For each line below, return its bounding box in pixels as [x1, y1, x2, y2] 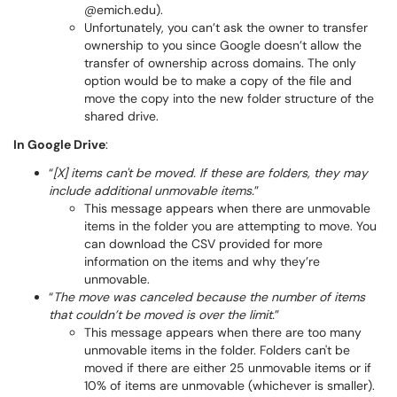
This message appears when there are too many [84, 324, 362, 340]
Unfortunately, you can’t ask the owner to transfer [84, 19, 368, 35]
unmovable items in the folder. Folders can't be [84, 342, 350, 358]
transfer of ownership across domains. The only [84, 55, 356, 71]
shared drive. [84, 108, 159, 124]
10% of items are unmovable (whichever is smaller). [84, 378, 375, 393]
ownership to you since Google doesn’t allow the [84, 37, 362, 53]
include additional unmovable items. [49, 183, 254, 198]
